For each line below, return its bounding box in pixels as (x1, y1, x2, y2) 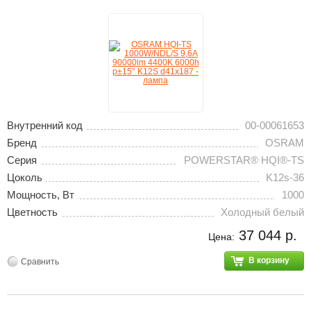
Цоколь (7, 171, 42, 183)
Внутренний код (7, 119, 83, 131)
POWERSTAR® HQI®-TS (184, 154, 304, 166)
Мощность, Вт (7, 189, 74, 201)
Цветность (7, 206, 58, 218)
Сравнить (21, 257, 59, 267)
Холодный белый (221, 206, 304, 218)
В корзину (249, 255, 289, 265)
